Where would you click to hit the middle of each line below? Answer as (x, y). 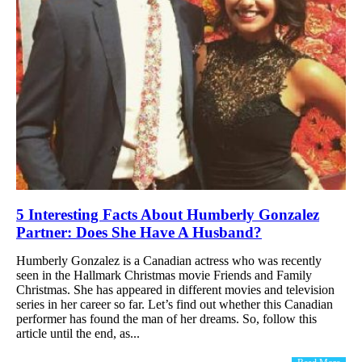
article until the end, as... (78, 333)
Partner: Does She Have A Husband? (139, 232)
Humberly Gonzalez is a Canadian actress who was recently (169, 260)
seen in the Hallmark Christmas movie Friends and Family (164, 275)
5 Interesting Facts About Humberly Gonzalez (168, 214)
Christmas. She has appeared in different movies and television (175, 289)
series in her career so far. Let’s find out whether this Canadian (175, 304)
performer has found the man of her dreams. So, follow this (166, 318)
